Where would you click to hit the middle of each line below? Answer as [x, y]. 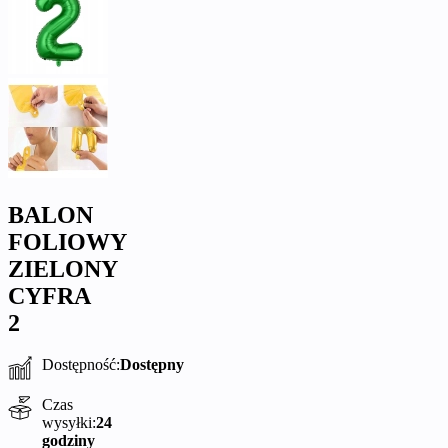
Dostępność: [81, 365]
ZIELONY [62, 268]
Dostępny [152, 365]
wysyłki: [69, 423]
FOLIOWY [67, 241]
